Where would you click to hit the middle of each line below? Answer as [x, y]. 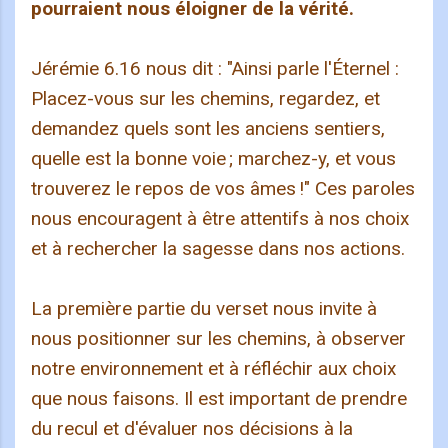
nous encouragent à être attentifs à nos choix [220, 219]
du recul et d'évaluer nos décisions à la [192, 429]
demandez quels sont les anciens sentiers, [208, 129]
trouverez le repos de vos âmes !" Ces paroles [223, 189]
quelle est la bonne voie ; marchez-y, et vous [213, 159]
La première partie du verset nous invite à [204, 309]
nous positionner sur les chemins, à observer [218, 339]
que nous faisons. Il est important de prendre [219, 399]
